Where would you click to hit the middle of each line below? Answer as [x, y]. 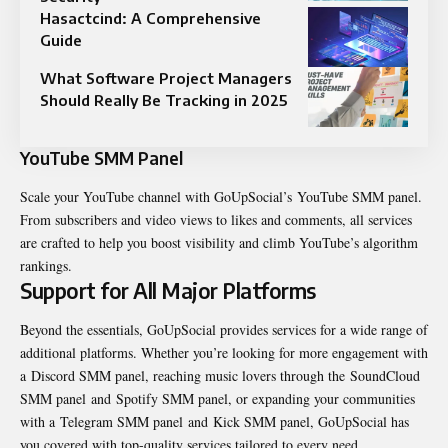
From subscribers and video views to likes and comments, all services [216, 219]
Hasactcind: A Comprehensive [150, 18]
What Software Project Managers [166, 78]
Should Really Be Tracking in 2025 [163, 100]
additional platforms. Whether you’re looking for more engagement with [224, 352]
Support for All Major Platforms [168, 290]
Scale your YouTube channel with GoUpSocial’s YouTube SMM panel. [221, 196]
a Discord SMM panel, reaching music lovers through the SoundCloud [220, 375]
